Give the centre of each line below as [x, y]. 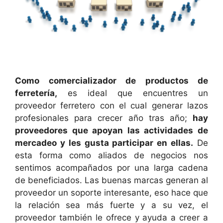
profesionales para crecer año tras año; [104, 118]
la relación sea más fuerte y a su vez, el [111, 205]
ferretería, [36, 93]
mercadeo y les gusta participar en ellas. [104, 143]
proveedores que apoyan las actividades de [111, 130]
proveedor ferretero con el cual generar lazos [111, 105]
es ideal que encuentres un [133, 93]
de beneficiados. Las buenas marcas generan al [111, 180]
